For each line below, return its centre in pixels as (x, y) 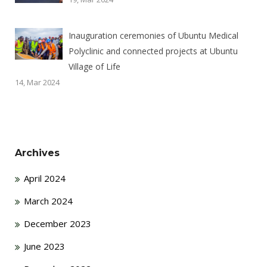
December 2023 (58, 223)
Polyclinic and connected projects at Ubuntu (153, 51)
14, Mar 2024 (37, 82)
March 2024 (48, 201)
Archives (37, 153)
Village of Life (94, 66)
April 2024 (45, 178)
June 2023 (44, 246)
